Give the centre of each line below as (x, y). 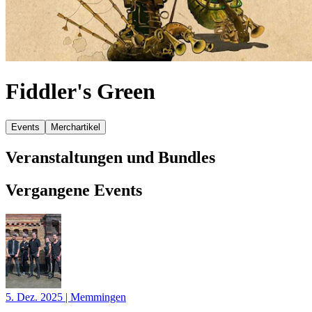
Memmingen (98, 297)
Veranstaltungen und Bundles (110, 157)
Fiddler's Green (80, 92)
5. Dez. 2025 (36, 297)
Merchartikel (76, 127)
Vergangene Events (74, 190)
